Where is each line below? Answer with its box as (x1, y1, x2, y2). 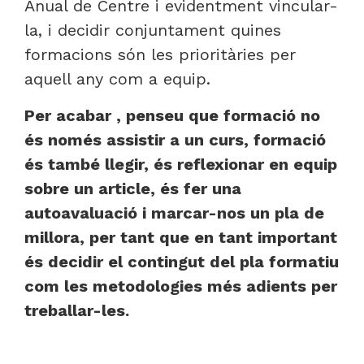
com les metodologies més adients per (24, 275, 337, 296)
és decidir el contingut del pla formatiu (24, 251, 339, 271)
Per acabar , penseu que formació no (24, 105, 320, 125)
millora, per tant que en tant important (24, 227, 337, 247)
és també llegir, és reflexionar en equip (24, 154, 337, 174)
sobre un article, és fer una (24, 178, 241, 198)
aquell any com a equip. (24, 69, 210, 89)
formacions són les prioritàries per (24, 45, 296, 65)
